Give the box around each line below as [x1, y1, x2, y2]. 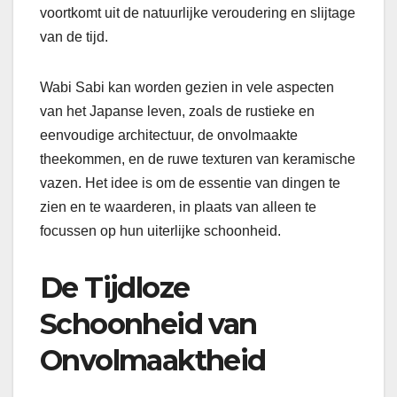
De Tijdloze [40, 270, 190, 306]
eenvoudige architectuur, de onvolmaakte [40, 128, 298, 144]
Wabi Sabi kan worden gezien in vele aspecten [40, 80, 334, 96]
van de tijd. [40, 29, 108, 45]
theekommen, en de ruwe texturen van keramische [40, 152, 355, 167]
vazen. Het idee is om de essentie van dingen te [40, 175, 340, 191]
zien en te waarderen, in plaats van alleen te [40, 199, 316, 215]
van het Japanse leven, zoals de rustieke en [40, 104, 315, 120]
